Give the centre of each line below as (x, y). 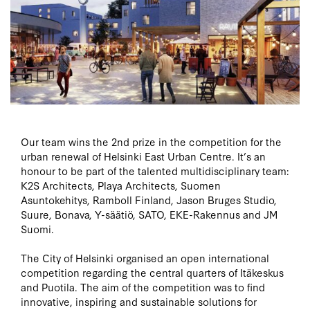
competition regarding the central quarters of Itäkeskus (152, 273)
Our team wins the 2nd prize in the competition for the (151, 142)
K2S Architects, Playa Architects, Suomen (121, 185)
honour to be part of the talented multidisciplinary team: (155, 171)
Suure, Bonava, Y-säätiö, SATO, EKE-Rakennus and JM (149, 215)
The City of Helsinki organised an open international (145, 258)
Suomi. (37, 229)
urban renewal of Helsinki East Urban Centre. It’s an (143, 156)
